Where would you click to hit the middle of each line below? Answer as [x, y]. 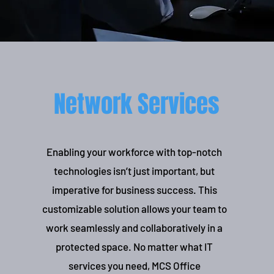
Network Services [136, 104]
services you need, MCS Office [134, 265]
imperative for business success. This [134, 190]
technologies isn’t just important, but [135, 171]
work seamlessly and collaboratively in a [135, 228]
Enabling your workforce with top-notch [135, 152]
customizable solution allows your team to [134, 209]
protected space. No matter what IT [135, 246]
